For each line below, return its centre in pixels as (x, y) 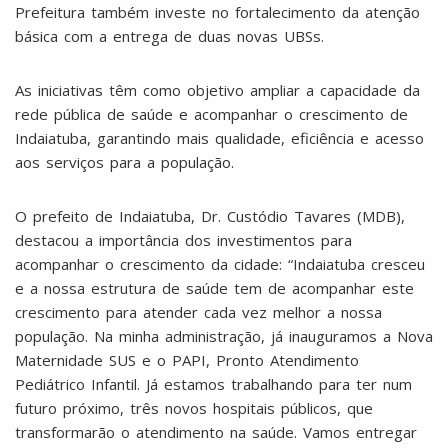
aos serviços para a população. (124, 161)
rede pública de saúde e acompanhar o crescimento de (211, 113)
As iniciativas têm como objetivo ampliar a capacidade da (217, 89)
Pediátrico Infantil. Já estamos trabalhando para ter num (213, 383)
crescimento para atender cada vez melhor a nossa (198, 311)
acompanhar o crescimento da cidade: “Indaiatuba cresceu (220, 263)
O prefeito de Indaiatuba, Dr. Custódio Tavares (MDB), (210, 215)
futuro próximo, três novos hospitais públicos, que (194, 407)
